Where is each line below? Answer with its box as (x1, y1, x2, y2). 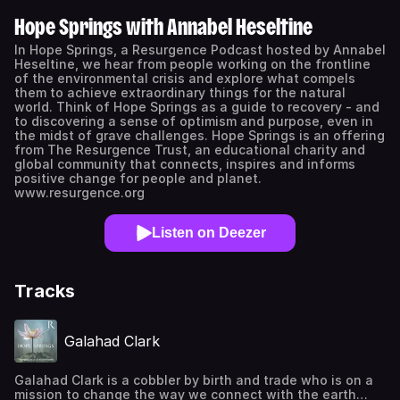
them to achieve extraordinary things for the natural (14, 85, 346, 100)
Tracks (14, 280, 76, 302)
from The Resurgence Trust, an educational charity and (14, 142, 365, 157)
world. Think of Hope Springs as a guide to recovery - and (14, 99, 379, 114)
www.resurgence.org (14, 185, 145, 200)
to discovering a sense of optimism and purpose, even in (14, 113, 373, 129)
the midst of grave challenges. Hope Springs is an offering (14, 128, 385, 143)
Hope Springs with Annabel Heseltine (14, 15, 312, 38)
